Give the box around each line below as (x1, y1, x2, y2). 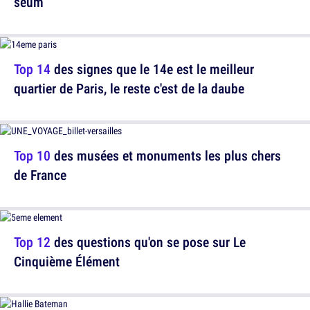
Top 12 (14, 232, 51, 251)
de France (14, 165, 66, 184)
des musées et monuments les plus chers (51, 146, 281, 165)
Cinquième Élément (14, 252, 120, 271)
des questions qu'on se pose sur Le (51, 232, 246, 251)
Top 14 (14, 60, 51, 78)
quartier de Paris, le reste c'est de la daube (14, 79, 244, 98)
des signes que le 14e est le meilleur (51, 60, 254, 78)
